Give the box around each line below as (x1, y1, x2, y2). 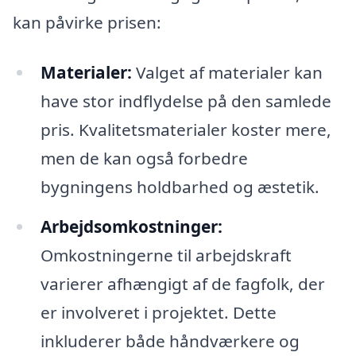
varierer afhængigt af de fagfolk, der (40, 273, 325, 296)
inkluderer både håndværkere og (40, 330, 300, 353)
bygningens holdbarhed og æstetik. (40, 176, 319, 199)
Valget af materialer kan (131, 61, 323, 84)
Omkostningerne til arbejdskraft (40, 244, 292, 267)
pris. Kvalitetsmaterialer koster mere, (40, 118, 331, 141)
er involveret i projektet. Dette (40, 301, 277, 324)
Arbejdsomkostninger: (40, 215, 222, 238)
